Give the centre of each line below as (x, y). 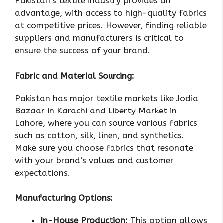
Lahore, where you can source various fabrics (106, 123)
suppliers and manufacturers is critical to (99, 38)
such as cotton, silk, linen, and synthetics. (100, 135)
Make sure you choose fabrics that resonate (104, 148)
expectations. (43, 172)
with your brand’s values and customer (94, 160)
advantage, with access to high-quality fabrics (111, 13)
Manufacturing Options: (64, 198)
